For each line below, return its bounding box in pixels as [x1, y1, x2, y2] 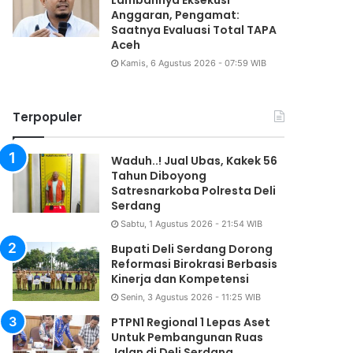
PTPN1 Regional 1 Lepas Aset [111, 314, 271, 331]
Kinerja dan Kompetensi [111, 271, 250, 288]
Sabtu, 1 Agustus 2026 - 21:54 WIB [121, 218, 263, 230]
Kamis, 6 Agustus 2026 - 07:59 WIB [121, 58, 267, 69]
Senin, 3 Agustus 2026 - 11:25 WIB [121, 292, 262, 303]
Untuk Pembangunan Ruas [111, 329, 264, 346]
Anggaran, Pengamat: [111, 7, 240, 24]
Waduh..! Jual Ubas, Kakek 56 [111, 153, 278, 169]
